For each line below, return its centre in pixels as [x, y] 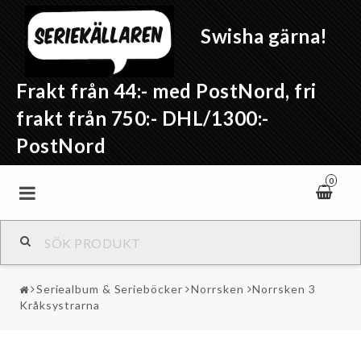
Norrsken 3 [284, 289]
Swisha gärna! [262, 36]
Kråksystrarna [60, 305]
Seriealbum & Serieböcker [109, 289]
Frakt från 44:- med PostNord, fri [166, 91]
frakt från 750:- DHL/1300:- [145, 118]
